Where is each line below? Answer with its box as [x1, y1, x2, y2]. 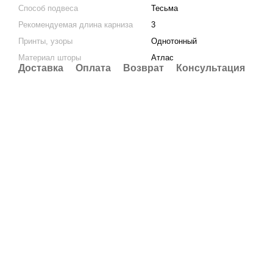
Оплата [76, 62, 111, 73]
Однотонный [151, 36, 197, 46]
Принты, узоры [18, 36, 73, 46]
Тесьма [151, 3, 178, 13]
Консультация [176, 62, 245, 73]
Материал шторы [18, 52, 81, 62]
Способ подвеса [18, 3, 78, 13]
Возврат [123, 62, 164, 73]
